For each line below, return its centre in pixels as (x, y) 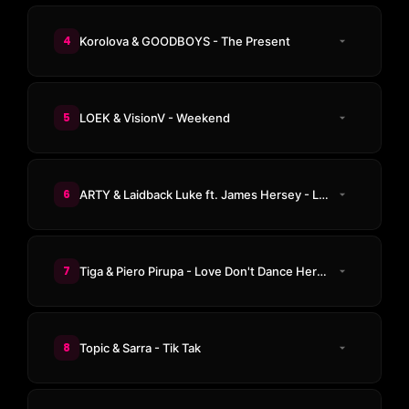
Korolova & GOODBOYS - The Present (185, 41)
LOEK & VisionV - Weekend (155, 117)
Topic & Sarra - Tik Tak (140, 347)
